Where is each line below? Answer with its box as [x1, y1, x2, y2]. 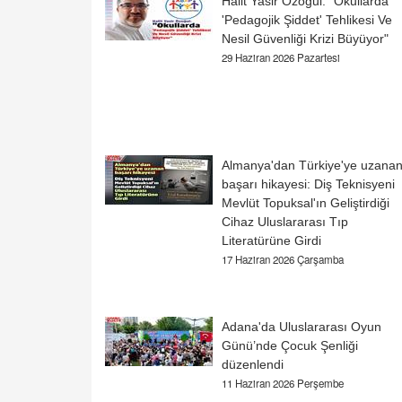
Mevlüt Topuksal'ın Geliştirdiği [222, 196, 389, 211]
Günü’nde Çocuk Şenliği [222, 338, 358, 354]
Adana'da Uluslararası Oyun [222, 319, 381, 335]
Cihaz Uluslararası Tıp [222, 214, 348, 230]
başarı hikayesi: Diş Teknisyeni [222, 177, 395, 192]
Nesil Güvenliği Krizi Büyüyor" [222, 31, 389, 47]
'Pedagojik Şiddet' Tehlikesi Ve [222, 13, 392, 28]
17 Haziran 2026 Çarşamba [222, 252, 344, 267]
